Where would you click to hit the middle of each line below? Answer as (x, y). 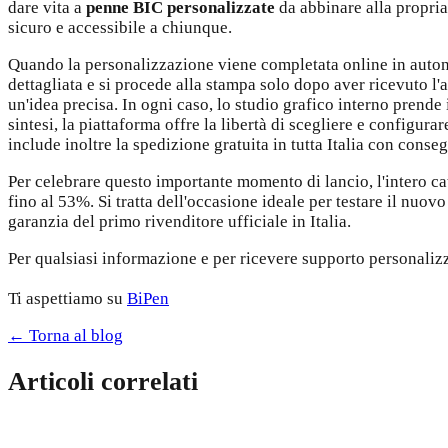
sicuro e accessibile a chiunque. (120, 27)
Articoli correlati (103, 381)
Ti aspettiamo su (67, 298)
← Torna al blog (65, 335)
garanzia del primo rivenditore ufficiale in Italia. (179, 221)
